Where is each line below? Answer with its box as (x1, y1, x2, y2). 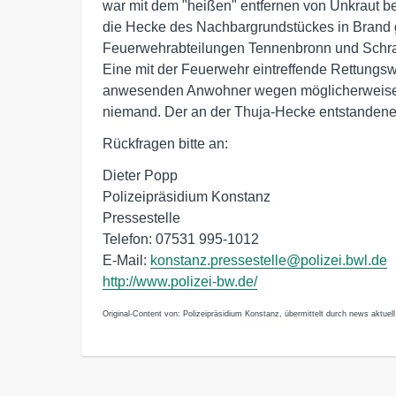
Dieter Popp (103, 168, 178, 183)
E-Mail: (103, 253, 150, 268)
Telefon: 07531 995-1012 (103, 232, 259, 247)
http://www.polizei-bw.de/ (103, 274, 257, 289)
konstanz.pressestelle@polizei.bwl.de (150, 253, 387, 268)
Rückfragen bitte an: (103, 136, 228, 151)
